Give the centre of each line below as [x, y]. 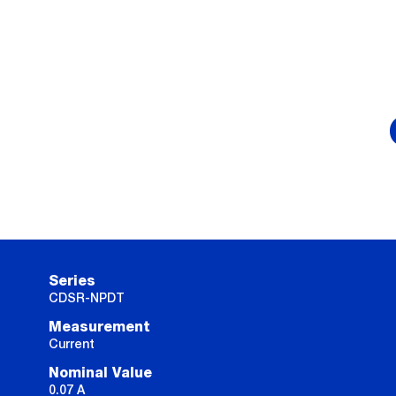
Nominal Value [100, 373]
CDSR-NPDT [87, 298]
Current [72, 344]
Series [72, 282]
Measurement [99, 327]
